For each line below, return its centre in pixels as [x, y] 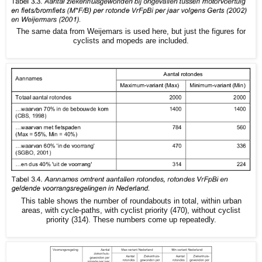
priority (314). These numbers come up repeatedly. [131, 220]
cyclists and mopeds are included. [131, 41]
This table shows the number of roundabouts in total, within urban [131, 201]
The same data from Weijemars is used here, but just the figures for [131, 31]
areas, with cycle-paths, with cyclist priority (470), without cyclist [131, 210]
